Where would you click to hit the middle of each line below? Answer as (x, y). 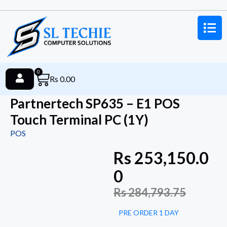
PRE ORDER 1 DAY (149, 213)
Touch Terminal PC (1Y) (79, 120)
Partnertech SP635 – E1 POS (95, 104)
